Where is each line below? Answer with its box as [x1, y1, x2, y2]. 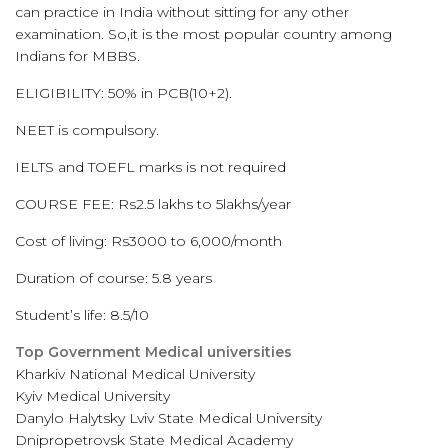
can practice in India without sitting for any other [15, 3, 349, 21]
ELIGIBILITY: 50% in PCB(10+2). [15, 84, 232, 102]
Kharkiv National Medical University [15, 365, 255, 383]
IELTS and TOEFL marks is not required [15, 158, 286, 176]
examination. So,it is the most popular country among [15, 25, 392, 43]
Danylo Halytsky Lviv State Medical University [15, 409, 322, 427]
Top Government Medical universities [15, 343, 292, 361]
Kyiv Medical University [15, 387, 170, 405]
